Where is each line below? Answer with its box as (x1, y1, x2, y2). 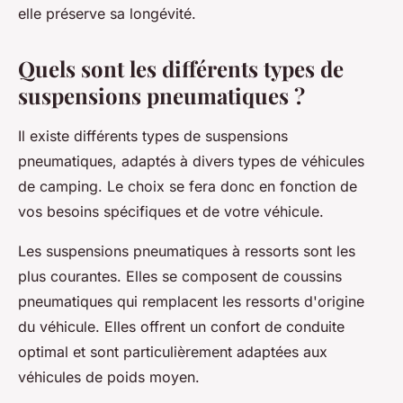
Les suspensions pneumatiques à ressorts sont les (18, 241, 355, 260)
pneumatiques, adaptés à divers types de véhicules (18, 151, 364, 170)
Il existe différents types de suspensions (18, 126, 288, 145)
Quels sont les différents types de (18, 53, 344, 83)
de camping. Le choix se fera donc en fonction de (18, 176, 357, 195)
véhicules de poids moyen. (18, 367, 200, 386)
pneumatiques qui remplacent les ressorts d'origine (18, 291, 364, 310)
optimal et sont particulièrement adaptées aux (18, 342, 327, 361)
